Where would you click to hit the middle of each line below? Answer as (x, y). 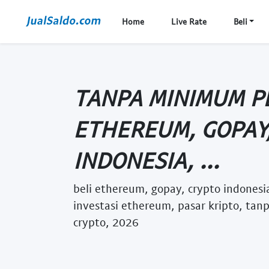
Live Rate (189, 21)
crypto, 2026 (106, 222)
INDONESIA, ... (146, 160)
